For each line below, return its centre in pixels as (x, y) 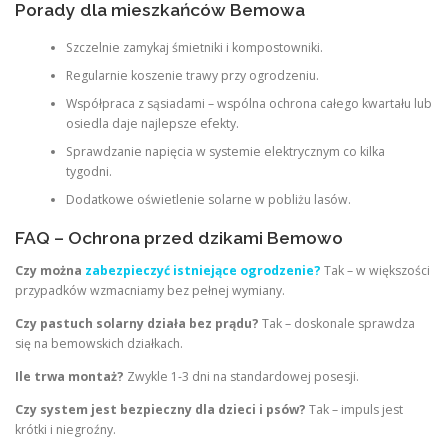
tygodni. (88, 172)
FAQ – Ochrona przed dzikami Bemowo (179, 237)
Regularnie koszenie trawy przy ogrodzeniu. (192, 76)
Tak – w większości (375, 270)
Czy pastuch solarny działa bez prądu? (137, 323)
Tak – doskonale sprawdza (337, 323)
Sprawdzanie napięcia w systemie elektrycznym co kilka (225, 152)
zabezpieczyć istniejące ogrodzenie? (203, 270)
